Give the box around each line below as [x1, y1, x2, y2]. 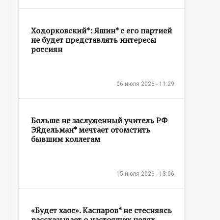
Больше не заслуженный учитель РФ [31, 114, 167, 126]
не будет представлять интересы [31, 34, 156, 45]
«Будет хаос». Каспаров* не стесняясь [31, 204, 172, 216]
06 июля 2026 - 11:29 [116, 80, 174, 87]
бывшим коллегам [31, 133, 100, 144]
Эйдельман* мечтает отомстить [31, 124, 150, 135]
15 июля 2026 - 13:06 [116, 170, 174, 177]
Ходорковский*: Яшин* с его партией [31, 25, 172, 36]
